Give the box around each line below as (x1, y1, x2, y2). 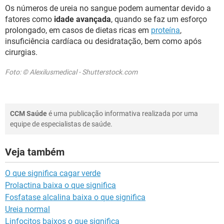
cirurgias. (5, 47, 37, 57)
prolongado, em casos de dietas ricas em (5, 25, 151, 35)
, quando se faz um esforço (111, 14, 207, 24)
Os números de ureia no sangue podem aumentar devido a (5, 3, 211, 13)
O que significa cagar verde (5, 168, 100, 178)
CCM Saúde (10, 109, 47, 117)
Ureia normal (5, 204, 50, 214)
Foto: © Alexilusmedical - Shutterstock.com (5, 68, 137, 76)
